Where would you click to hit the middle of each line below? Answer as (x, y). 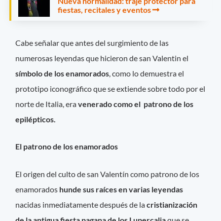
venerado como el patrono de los (136, 104)
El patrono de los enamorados (67, 147)
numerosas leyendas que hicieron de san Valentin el (102, 58)
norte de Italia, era (47, 104)
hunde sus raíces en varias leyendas (121, 189)
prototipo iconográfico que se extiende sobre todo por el (110, 89)
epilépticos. (36, 119)
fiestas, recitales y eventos (104, 9)
